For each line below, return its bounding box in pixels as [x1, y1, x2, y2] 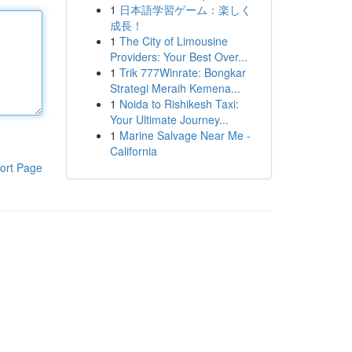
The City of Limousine [119, 33, 228, 49]
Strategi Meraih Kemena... [109, 80, 240, 96]
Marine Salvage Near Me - [119, 127, 251, 143]
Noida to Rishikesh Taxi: [119, 96, 239, 112]
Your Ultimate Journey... [109, 112, 229, 127]
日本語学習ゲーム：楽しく [119, 2, 251, 17]
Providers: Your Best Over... [109, 49, 247, 64]
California [109, 143, 157, 159]
